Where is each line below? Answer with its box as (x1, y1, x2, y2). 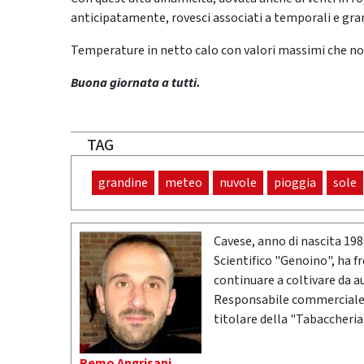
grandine (98, 174, 148, 192)
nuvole (219, 174, 257, 192)
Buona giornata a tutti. (71, 74, 201, 92)
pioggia (274, 174, 316, 192)
